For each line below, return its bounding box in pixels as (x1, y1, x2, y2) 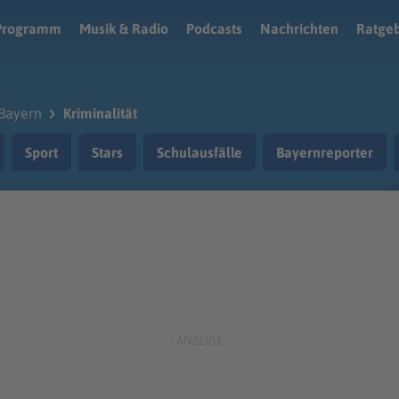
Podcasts (186, 20, 242, 37)
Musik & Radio (79, 20, 168, 37)
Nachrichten (260, 20, 338, 37)
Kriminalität (63, 105, 137, 121)
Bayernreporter (276, 144, 373, 160)
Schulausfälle (157, 144, 242, 160)
